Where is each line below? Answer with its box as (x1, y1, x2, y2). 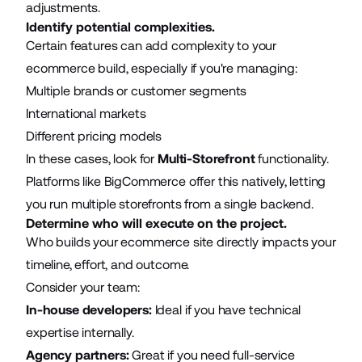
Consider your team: (26, 279, 140, 295)
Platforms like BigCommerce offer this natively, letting (26, 173, 326, 189)
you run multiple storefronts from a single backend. (26, 196, 314, 212)
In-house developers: (26, 301, 155, 318)
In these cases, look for (26, 150, 158, 166)
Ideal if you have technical (154, 301, 301, 318)
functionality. (255, 150, 330, 166)
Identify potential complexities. (26, 19, 215, 35)
